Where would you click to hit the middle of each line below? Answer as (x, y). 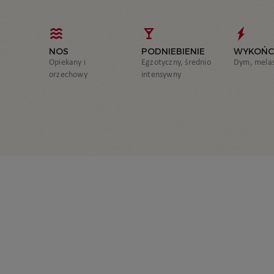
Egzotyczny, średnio (176, 62)
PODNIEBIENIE (173, 51)
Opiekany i (68, 62)
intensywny (161, 74)
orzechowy (68, 74)
